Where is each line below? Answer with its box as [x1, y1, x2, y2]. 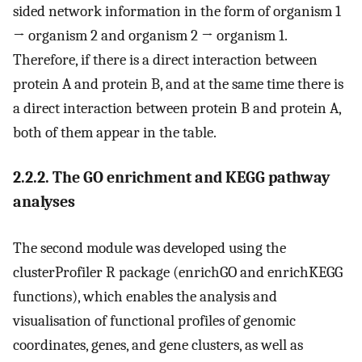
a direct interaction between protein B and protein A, [13, 99, 341, 117]
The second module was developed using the [13, 238, 286, 257]
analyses [13, 192, 75, 212]
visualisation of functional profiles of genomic [13, 311, 296, 330]
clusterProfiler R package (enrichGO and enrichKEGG [13, 263, 343, 281]
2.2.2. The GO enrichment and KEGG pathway [13, 168, 330, 187]
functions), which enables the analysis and [13, 287, 277, 305]
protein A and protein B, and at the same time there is [13, 74, 343, 93]
